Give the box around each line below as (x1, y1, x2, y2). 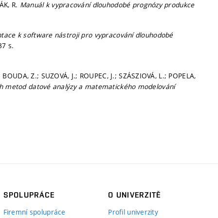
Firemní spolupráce (3, 207, 66, 217)
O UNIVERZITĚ (108, 190, 161, 200)
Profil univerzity (108, 207, 159, 217)
